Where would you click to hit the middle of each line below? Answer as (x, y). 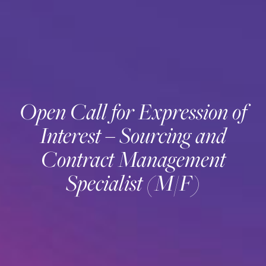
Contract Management (133, 159)
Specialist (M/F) (133, 183)
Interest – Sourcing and (133, 135)
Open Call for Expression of (133, 111)
